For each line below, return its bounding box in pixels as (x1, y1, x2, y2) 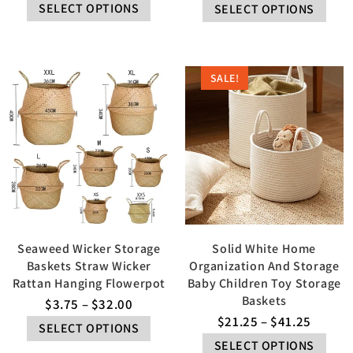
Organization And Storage (189, 257, 340, 274)
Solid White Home (212, 240, 317, 257)
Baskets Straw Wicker (26, 257, 151, 274)
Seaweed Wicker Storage (17, 240, 161, 257)
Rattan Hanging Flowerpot (12, 274, 165, 292)
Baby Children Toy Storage (187, 274, 341, 292)
